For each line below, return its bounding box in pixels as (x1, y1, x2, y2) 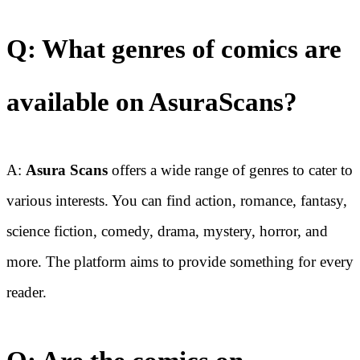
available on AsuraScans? (6, 88, 297, 117)
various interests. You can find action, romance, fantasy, (6, 192, 347, 210)
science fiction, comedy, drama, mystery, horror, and (6, 223, 328, 240)
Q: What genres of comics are (6, 35, 342, 64)
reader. (6, 284, 47, 301)
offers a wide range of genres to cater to (108, 162, 353, 179)
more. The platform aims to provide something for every (6, 253, 354, 271)
